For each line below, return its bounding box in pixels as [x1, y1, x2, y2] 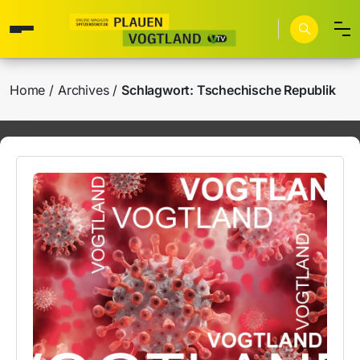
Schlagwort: [121, 82, 197, 98]
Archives [58, 82, 109, 98]
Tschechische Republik [196, 82, 336, 98]
